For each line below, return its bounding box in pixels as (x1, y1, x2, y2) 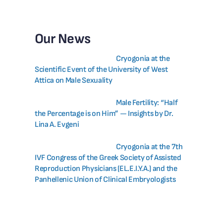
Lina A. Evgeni (34, 120, 79, 130)
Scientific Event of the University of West (34, 65, 168, 75)
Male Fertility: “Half (115, 98, 178, 108)
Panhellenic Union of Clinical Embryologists (34, 175, 176, 185)
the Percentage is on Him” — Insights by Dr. (34, 109, 173, 119)
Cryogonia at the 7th (115, 142, 183, 152)
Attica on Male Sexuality (34, 76, 112, 86)
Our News (34, 31, 91, 48)
